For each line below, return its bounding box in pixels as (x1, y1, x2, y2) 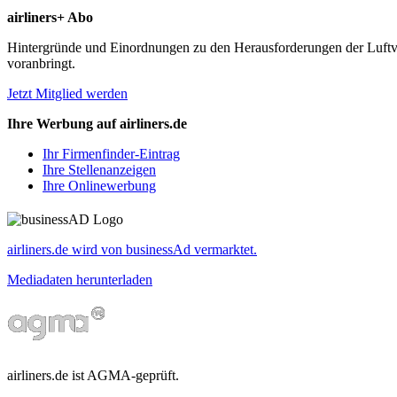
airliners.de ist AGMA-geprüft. (7, 368, 179, 384)
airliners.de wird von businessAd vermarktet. (7, 242, 257, 258)
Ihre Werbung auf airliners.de (7, 116, 187, 132)
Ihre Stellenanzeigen (43, 162, 156, 178)
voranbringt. (7, 56, 75, 72)
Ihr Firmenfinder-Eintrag (43, 146, 180, 162)
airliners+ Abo (7, 10, 93, 26)
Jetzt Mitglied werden (7, 86, 128, 102)
